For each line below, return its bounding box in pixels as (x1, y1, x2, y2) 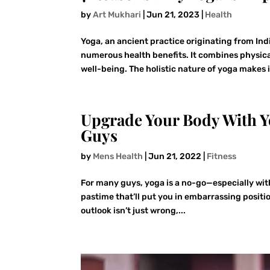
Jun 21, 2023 (146, 10, 200, 20)
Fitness (207, 151, 237, 162)
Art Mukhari (93, 10, 142, 20)
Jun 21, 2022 (148, 151, 202, 162)
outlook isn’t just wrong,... (81, 206, 186, 216)
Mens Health (93, 151, 143, 162)
